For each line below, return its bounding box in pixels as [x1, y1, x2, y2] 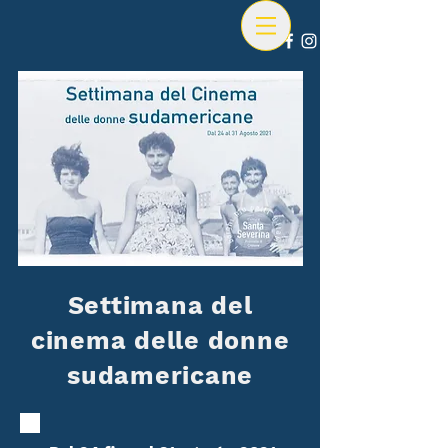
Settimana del [67, 291, 253, 320]
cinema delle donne [30, 326, 290, 355]
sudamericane [67, 361, 253, 390]
